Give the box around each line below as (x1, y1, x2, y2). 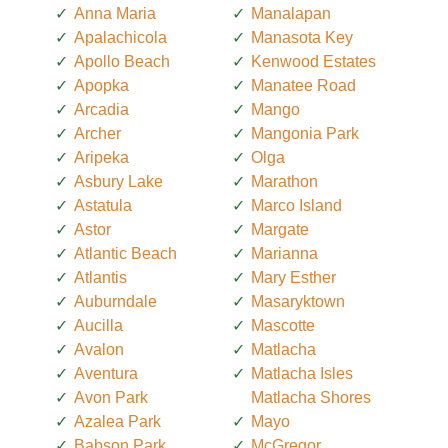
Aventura (74, 364, 138, 382)
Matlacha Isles (251, 364, 353, 382)
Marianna (251, 244, 318, 262)
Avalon (74, 340, 124, 358)
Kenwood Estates (251, 52, 376, 70)
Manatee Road (251, 76, 356, 94)
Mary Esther (251, 268, 336, 286)
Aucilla (74, 316, 123, 334)
